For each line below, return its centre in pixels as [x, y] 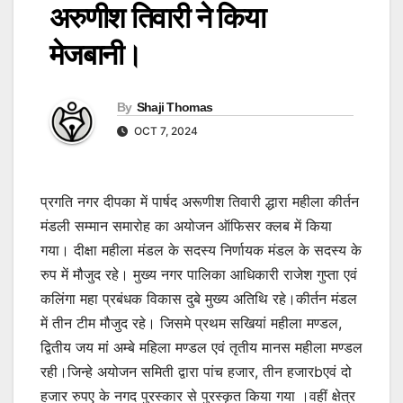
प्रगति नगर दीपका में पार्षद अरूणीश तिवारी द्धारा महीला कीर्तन [200, 201]
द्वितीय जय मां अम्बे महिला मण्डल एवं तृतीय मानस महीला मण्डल [201, 347]
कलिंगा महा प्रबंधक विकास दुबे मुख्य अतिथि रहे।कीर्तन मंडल [199, 298]
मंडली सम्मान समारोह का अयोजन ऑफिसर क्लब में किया [186, 225]
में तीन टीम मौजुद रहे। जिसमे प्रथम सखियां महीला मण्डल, [191, 322]
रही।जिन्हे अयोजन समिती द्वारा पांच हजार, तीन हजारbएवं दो [196, 371]
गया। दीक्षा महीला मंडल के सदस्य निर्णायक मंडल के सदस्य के [201, 250]
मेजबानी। [95, 54]
